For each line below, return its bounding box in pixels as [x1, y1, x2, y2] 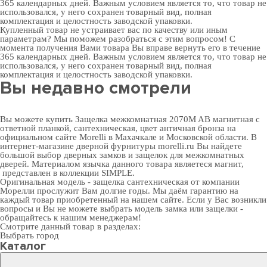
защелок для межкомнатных [135, 150, 244, 160]
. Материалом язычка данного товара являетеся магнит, [27, 159, 244, 169]
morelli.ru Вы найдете [156, 141, 242, 151]
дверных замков [64, 150, 126, 160]
